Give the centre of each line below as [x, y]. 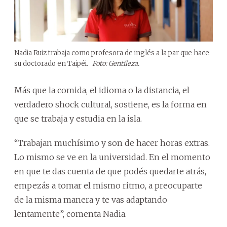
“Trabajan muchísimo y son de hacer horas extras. [112, 143]
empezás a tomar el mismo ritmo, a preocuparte [108, 185]
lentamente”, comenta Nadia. [70, 214]
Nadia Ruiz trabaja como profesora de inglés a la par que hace [112, 53]
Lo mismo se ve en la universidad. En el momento [112, 157]
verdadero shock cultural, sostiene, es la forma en [110, 104]
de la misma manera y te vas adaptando [91, 199]
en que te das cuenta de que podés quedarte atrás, [110, 171]
